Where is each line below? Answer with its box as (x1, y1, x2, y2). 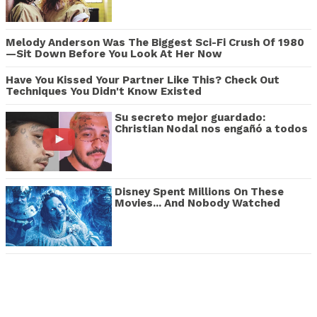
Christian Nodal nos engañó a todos (115, 122, 308, 135)
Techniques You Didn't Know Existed (6, 84, 202, 98)
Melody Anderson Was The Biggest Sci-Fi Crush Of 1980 (6, 35, 304, 49)
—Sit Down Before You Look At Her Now (6, 47, 222, 60)
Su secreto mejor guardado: (115, 110, 265, 124)
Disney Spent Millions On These (115, 185, 284, 199)
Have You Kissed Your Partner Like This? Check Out (6, 73, 279, 86)
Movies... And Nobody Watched (115, 197, 280, 210)
